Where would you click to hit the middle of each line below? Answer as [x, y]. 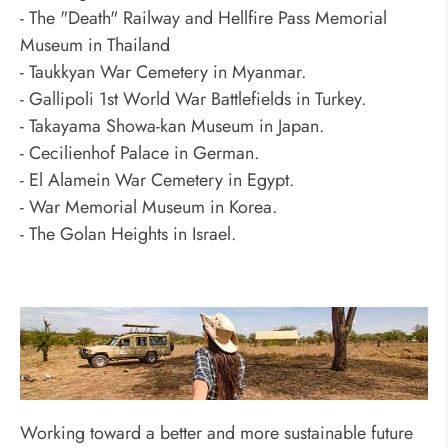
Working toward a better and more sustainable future [216, 432]
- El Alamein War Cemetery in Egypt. [157, 180]
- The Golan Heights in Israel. [128, 234]
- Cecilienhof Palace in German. [139, 153]
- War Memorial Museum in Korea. [148, 207]
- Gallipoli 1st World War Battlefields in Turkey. [193, 99]
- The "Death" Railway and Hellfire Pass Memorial [203, 18]
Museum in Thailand [95, 45]
